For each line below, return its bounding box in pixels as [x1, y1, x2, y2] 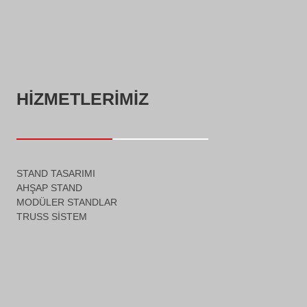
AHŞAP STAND [16, 182, 82, 194]
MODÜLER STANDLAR [16, 197, 117, 208]
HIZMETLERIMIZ [16, 89, 149, 109]
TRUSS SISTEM [16, 211, 87, 223]
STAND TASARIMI [16, 168, 95, 180]
